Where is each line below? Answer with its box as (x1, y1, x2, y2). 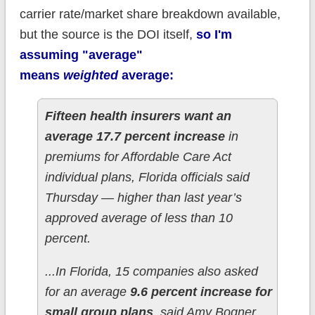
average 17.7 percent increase (44, 129, 229, 144)
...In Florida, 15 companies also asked (44, 264, 258, 279)
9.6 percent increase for (129, 285, 272, 300)
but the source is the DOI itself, (19, 27, 196, 42)
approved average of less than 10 (44, 211, 233, 226)
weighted (63, 68, 118, 83)
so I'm (195, 27, 232, 42)
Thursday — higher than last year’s (44, 191, 242, 205)
